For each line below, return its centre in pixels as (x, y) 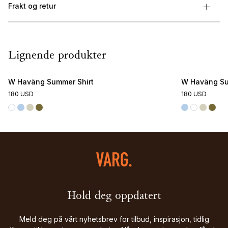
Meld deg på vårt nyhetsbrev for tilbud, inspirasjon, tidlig (114, 219)
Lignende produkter (57, 56)
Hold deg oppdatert (114, 197)
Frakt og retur (32, 6)
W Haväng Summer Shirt (51, 82)
